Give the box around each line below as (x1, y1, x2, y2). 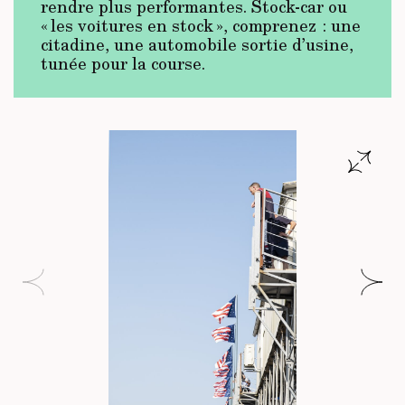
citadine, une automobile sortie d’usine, (41, 32, 353, 56)
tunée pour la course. (41, 51, 205, 75)
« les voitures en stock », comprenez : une (41, 13, 361, 37)
